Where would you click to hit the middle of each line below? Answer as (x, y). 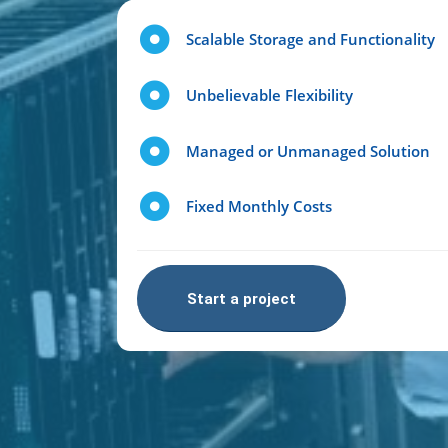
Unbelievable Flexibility (269, 94)
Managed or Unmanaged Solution (307, 150)
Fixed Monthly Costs (258, 206)
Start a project (242, 299)
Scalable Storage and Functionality (310, 39)
